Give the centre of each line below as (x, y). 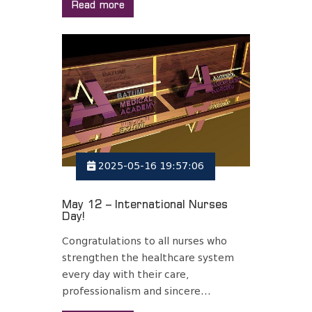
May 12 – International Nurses (145, 204)
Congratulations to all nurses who (145, 242)
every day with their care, (125, 275)
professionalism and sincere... (136, 292)
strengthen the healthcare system (148, 258)
